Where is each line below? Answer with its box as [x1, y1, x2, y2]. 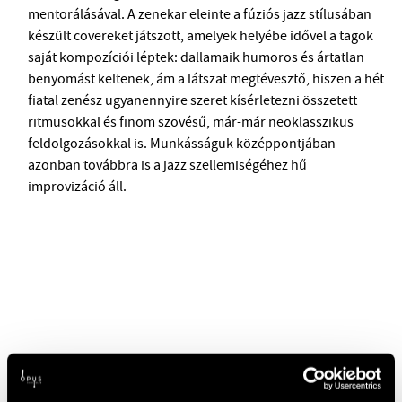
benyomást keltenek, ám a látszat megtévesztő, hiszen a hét [28, 68, 385, 88]
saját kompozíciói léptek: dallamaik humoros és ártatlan [28, 47, 365, 66]
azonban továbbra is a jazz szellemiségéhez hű [28, 154, 308, 174]
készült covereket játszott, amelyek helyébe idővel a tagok [28, 25, 374, 45]
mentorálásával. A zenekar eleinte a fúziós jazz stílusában [28, 4, 372, 23]
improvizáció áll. [28, 176, 127, 196]
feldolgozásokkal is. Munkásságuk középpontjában [28, 133, 336, 153]
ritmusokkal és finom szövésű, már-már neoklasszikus [28, 111, 354, 131]
